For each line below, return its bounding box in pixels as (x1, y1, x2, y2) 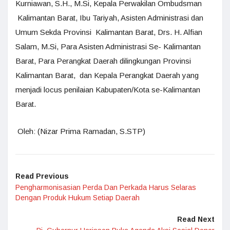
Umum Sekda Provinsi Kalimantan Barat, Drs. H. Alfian (15, 27, 202, 36)
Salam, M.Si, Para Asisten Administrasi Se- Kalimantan (15, 42, 201, 51)
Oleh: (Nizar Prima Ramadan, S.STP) (15, 126, 145, 136)
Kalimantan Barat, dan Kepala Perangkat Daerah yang (15, 70, 199, 80)
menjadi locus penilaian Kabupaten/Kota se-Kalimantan (15, 85, 200, 94)
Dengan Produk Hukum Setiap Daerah (15, 193, 140, 202)
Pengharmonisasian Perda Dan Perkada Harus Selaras (15, 183, 196, 191)
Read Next (177, 215, 215, 223)
